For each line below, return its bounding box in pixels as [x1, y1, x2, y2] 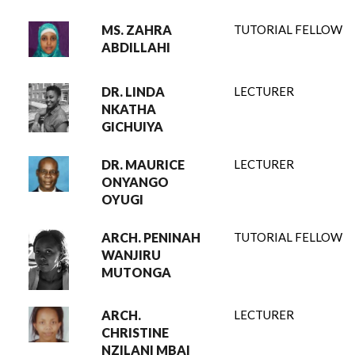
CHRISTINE [101, 325, 169, 340]
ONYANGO [101, 174, 169, 189]
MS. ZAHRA [101, 22, 172, 37]
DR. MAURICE [101, 157, 185, 172]
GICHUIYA [101, 119, 163, 134]
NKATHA [101, 101, 156, 116]
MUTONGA [101, 265, 171, 280]
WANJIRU [101, 247, 161, 262]
